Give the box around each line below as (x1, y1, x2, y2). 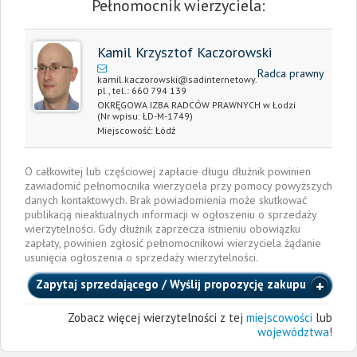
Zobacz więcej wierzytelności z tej (68, 310, 246, 325)
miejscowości (246, 310, 312, 325)
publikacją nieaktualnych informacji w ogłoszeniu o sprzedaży (25, 207, 316, 222)
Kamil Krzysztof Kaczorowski (97, 43, 272, 61)
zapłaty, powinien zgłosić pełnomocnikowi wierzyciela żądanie (25, 236, 321, 250)
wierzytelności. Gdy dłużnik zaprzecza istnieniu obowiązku (25, 222, 300, 236)
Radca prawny (257, 66, 324, 80)
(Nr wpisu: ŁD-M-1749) (97, 110, 193, 122)
